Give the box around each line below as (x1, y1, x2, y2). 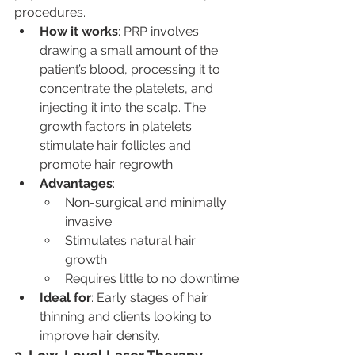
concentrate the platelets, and (40, 80, 216, 96)
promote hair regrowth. (40, 156, 175, 172)
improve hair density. (40, 327, 160, 343)
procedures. (14, 4, 86, 20)
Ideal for (40, 289, 91, 305)
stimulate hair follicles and (40, 137, 194, 153)
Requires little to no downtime (65, 270, 239, 286)
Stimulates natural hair (65, 232, 199, 248)
